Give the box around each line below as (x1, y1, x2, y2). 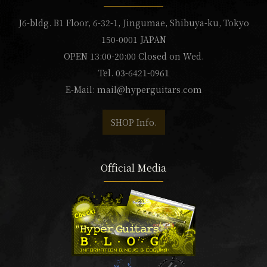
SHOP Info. (110, 116, 157, 129)
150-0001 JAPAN (101, 33, 166, 46)
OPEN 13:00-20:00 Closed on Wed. (63, 50, 204, 63)
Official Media (101, 161, 166, 175)
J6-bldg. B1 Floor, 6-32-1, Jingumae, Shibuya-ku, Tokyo (18, 17, 249, 29)
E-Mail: (65, 83, 97, 96)
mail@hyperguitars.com (97, 83, 202, 96)
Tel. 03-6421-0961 (98, 67, 169, 79)
